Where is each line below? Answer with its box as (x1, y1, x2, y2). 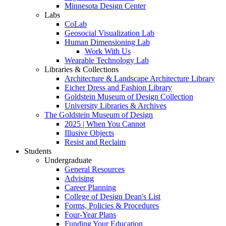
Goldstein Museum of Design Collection (65, 92, 193, 101)
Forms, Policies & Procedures (65, 201, 159, 210)
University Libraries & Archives (65, 101, 166, 110)
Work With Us (85, 46, 131, 55)
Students (24, 146, 51, 155)
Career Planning (65, 183, 116, 192)
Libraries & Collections (44, 65, 119, 74)
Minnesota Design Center (65, 1, 146, 10)
